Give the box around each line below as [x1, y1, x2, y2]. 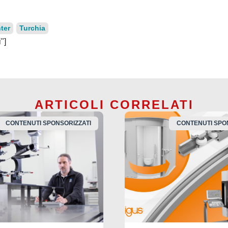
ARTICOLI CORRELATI [34, 98, 194, 112]
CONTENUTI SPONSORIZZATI [5, 120, 91, 127]
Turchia [19, 24, 45, 33]
